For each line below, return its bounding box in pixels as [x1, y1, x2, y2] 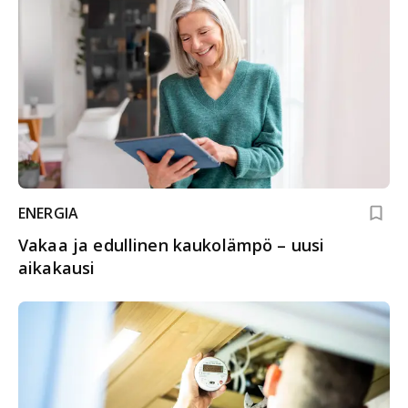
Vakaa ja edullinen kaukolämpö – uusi [18, 233, 325, 256]
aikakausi [18, 256, 96, 279]
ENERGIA [18, 202, 79, 223]
